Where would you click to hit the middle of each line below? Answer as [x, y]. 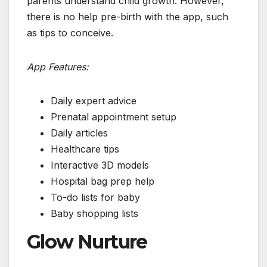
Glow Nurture [87, 241]
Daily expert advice [94, 100]
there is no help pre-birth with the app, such [128, 16]
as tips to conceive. [70, 32]
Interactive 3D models [100, 165]
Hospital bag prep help [103, 181]
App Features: [58, 66]
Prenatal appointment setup [114, 117]
